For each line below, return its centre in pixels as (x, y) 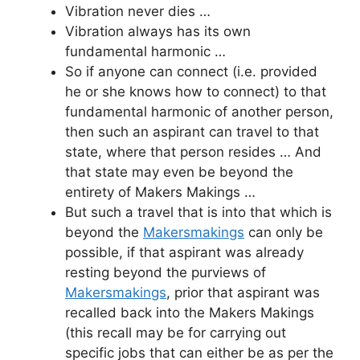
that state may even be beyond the (179, 172)
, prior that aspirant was (243, 292)
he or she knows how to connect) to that (196, 91)
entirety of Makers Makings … (160, 192)
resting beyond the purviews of (166, 272)
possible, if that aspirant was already (184, 252)
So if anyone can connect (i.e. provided (191, 71)
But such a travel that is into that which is (198, 212)
